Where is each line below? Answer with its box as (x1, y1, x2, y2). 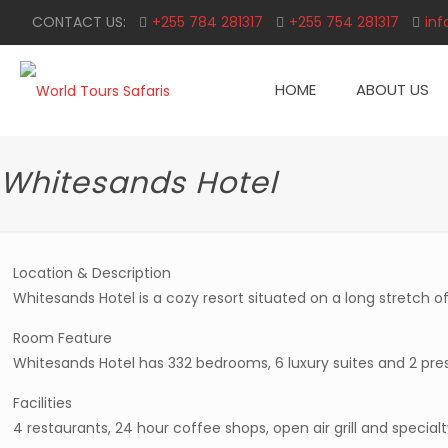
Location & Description (13, 263, 172, 283)
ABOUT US (356, 79, 429, 100)
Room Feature (13, 328, 113, 348)
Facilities (13, 393, 73, 413)
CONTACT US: (32, 12, 126, 32)
